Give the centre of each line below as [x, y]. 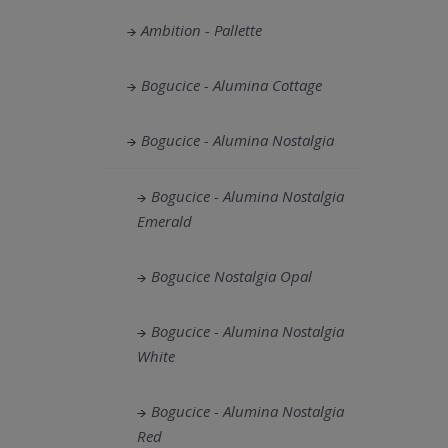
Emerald [164, 221]
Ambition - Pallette [201, 30]
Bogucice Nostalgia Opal [231, 276]
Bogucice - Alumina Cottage [231, 85]
